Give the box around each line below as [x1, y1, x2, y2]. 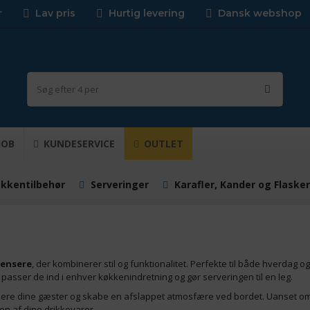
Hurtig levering [109, 7, 185, 19]
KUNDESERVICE [41, 137, 115, 150]
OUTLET [141, 137, 183, 150]
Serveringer [91, 178, 149, 191]
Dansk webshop [218, 7, 302, 19]
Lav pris [35, 7, 75, 19]
